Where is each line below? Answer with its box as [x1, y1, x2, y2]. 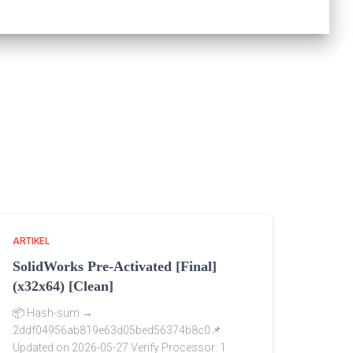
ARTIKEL [13, 236, 50, 247]
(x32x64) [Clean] [13, 278, 113, 295]
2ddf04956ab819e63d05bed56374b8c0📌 [13, 324, 221, 337]
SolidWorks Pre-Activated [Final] [13, 258, 217, 275]
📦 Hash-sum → [13, 307, 93, 320]
